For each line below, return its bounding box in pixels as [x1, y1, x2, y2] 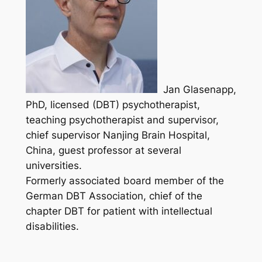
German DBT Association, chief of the [25, 189, 202, 202]
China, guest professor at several [25, 144, 181, 156]
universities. [25, 159, 82, 171]
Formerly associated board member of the [25, 174, 224, 187]
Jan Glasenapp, [157, 83, 236, 95]
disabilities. [25, 220, 79, 232]
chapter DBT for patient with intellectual [25, 205, 212, 217]
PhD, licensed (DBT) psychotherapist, [25, 98, 200, 111]
